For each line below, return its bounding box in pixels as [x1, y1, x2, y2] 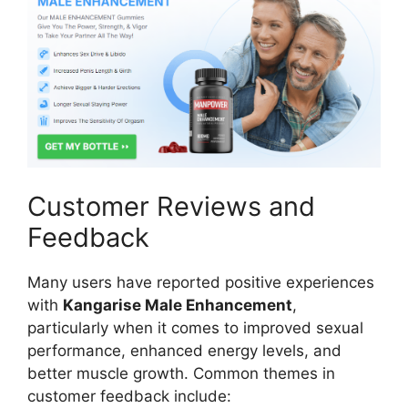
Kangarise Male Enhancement [63, 295, 292, 314]
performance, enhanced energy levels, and [27, 341, 342, 360]
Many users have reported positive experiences [27, 272, 374, 291]
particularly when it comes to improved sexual [27, 318, 363, 337]
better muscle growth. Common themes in [27, 363, 335, 382]
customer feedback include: [27, 386, 231, 405]
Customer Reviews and [27, 189, 315, 222]
